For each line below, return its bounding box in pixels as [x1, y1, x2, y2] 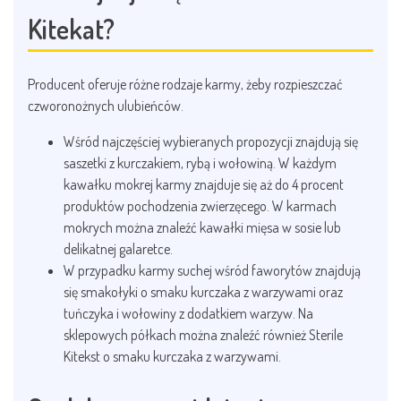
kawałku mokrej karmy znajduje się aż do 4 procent [64, 175, 344, 194]
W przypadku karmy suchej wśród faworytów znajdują [64, 261, 361, 280]
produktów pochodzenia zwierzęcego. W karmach [64, 197, 337, 216]
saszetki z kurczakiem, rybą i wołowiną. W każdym [64, 154, 337, 173]
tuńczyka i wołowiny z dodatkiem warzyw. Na [64, 304, 313, 323]
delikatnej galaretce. [64, 240, 173, 259]
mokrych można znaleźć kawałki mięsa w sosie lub [64, 218, 341, 237]
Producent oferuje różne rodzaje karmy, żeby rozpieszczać [28, 75, 343, 94]
